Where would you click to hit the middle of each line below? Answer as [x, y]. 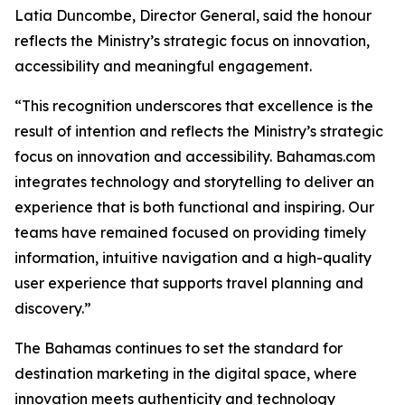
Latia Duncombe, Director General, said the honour [193, 15]
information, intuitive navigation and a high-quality [193, 258]
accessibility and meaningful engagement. [163, 66]
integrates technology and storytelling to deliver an [194, 182]
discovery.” [53, 308]
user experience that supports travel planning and [189, 283]
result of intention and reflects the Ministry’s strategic [199, 131]
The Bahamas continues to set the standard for [179, 348]
